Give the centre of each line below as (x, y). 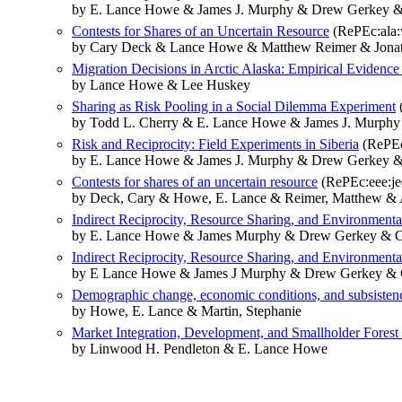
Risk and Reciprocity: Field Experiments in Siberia (215, 144)
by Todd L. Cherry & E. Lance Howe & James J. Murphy (236, 123)
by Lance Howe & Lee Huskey (161, 85)
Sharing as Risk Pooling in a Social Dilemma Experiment (234, 107)
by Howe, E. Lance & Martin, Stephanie (187, 311)
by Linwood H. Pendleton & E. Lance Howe (200, 349)
